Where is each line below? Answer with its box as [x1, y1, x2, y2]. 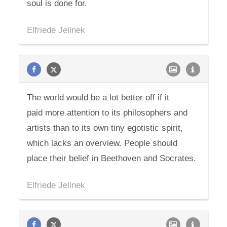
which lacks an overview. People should [27, 138, 178, 148]
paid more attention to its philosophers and [27, 108, 188, 118]
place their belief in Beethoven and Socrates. [27, 154, 197, 163]
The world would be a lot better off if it [27, 93, 170, 102]
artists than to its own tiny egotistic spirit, [27, 123, 183, 133]
